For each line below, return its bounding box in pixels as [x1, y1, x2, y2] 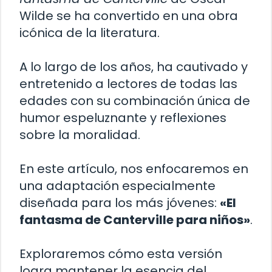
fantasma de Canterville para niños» [19, 211, 250, 228]
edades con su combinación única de [19, 92, 250, 109]
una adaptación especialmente [19, 177, 216, 194]
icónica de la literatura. [19, 24, 160, 41]
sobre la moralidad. [19, 126, 140, 143]
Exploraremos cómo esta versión [19, 245, 222, 262]
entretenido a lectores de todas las [19, 75, 237, 92]
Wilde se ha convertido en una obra [19, 7, 238, 24]
